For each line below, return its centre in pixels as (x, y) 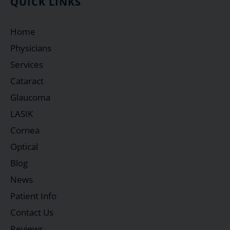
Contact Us (32, 212)
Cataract (27, 81)
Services (27, 64)
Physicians (31, 48)
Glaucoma (30, 97)
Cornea (25, 130)
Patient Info (33, 196)
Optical (24, 147)
